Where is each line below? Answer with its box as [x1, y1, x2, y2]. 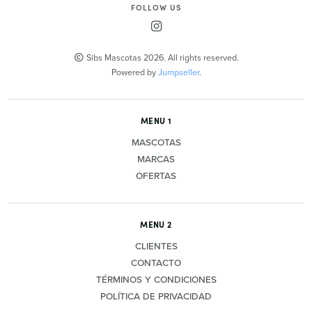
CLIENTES [134, 238, 178, 253]
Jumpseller [157, 65, 199, 78]
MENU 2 [140, 217, 172, 230]
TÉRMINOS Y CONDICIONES [95, 272, 217, 286]
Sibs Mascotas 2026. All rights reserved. [84, 50, 239, 63]
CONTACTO [131, 255, 181, 270]
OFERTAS [136, 168, 176, 182]
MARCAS [137, 151, 175, 166]
